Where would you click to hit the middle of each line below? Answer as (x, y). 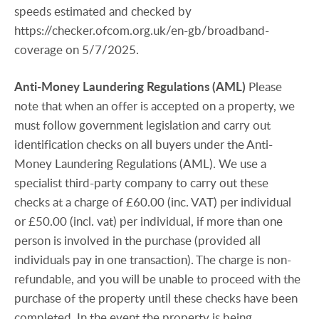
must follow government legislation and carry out (142, 125)
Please (265, 86)
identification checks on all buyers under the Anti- (143, 144)
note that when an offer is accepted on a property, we (155, 105)
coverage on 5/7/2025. (77, 49)
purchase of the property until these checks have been (156, 298)
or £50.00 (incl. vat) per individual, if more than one (148, 221)
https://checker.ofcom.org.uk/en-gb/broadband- (142, 30)
